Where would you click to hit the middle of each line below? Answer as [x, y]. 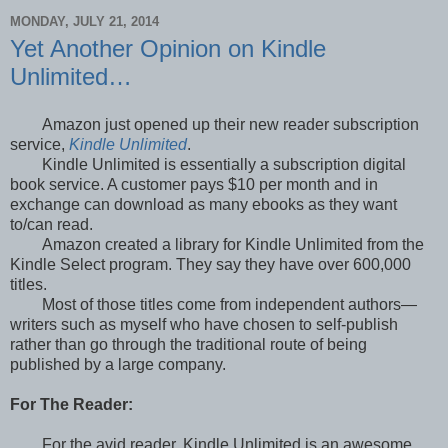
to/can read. [51, 224]
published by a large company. [118, 364]
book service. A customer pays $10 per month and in [194, 184]
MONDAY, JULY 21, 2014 [84, 21]
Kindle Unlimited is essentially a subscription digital [223, 164]
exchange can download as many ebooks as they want [203, 204]
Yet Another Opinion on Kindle [168, 49]
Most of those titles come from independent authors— [229, 304]
